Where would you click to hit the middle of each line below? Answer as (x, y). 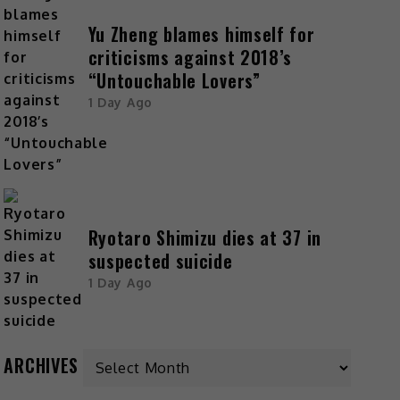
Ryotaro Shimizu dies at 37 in (204, 238)
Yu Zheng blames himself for (201, 34)
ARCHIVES (42, 366)
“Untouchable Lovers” (174, 81)
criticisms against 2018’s (190, 58)
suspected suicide (160, 261)
